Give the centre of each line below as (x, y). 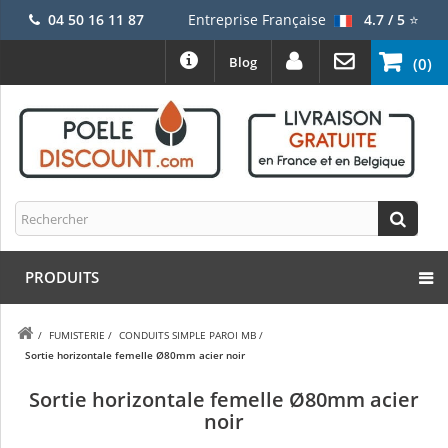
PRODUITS (62, 277)
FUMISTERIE (77, 335)
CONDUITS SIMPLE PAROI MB (187, 335)
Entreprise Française (256, 19)
